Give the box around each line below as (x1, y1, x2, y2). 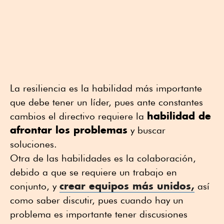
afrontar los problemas (10, 123, 127, 136)
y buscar (127, 124, 165, 135)
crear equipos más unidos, (59, 179, 194, 192)
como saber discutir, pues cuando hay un (10, 194, 183, 205)
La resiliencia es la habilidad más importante (10, 82, 202, 93)
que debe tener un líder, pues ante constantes (10, 96, 203, 107)
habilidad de (147, 109, 211, 122)
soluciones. (10, 138, 57, 149)
